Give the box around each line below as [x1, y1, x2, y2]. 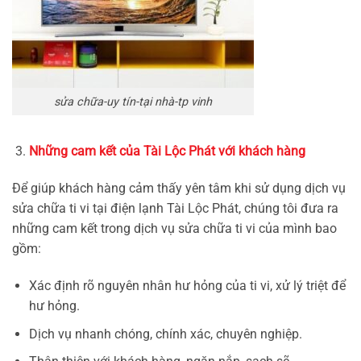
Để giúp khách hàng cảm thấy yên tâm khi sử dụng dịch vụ [12, 180, 346, 197]
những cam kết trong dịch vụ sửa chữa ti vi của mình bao [12, 221, 337, 237]
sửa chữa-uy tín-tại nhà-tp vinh [54, 94, 212, 109]
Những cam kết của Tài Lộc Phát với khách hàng [28, 143, 305, 160]
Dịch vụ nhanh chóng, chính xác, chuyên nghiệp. [28, 326, 302, 342]
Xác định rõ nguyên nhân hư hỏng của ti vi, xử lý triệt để [28, 278, 346, 294]
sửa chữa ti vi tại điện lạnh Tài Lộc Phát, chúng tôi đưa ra [12, 201, 338, 217]
